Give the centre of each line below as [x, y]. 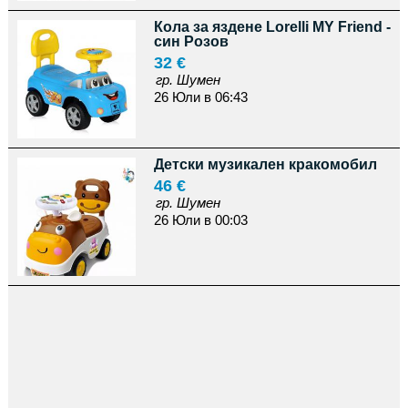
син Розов [191, 41]
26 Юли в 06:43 [200, 97]
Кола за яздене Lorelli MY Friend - [272, 27]
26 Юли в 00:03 [200, 220]
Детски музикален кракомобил [265, 164]
